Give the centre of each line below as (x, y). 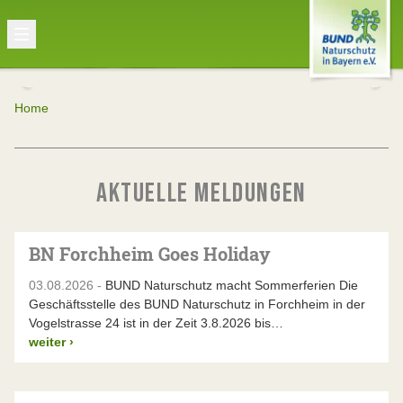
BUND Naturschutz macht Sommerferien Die (230, 285)
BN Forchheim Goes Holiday (150, 254)
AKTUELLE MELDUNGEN (201, 193)
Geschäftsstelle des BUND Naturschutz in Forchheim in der (197, 304)
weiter (47, 342)
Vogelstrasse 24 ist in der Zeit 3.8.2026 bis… (156, 323)
